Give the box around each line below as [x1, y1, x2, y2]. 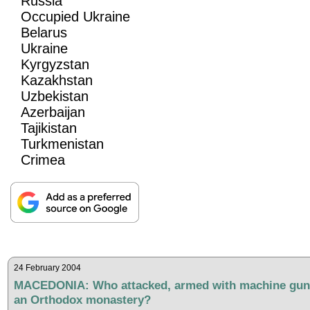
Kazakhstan [21, 72, 93, 88]
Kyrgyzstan [21, 56, 90, 72]
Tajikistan [21, 120, 77, 136]
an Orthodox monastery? [13, 292, 151, 307]
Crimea [21, 152, 66, 167]
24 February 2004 [13, 262, 81, 273]
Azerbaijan [21, 104, 86, 120]
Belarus [21, 24, 68, 40]
